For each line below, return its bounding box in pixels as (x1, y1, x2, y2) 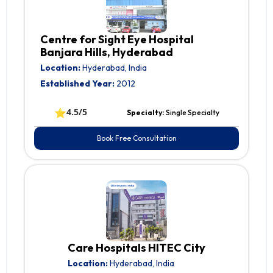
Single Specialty (165, 108, 219, 118)
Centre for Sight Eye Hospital (40, 32, 194, 47)
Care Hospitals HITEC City (68, 241, 205, 255)
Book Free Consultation (96, 133, 177, 143)
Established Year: (40, 78, 115, 90)
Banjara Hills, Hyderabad (40, 45, 173, 60)
